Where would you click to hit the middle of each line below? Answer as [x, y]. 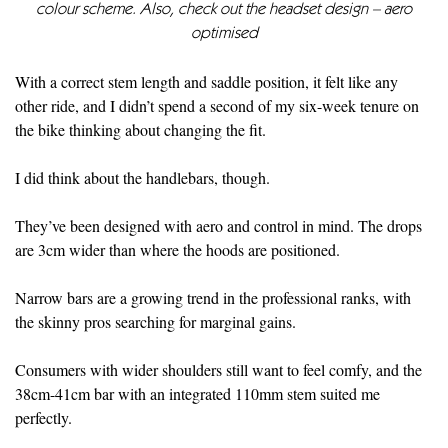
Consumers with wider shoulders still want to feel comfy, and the [218, 370]
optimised [224, 34]
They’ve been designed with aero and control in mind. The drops [218, 226]
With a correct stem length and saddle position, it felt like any [206, 82]
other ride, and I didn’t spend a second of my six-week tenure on [217, 106]
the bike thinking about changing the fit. [140, 130]
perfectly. [43, 418]
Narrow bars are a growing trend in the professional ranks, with [213, 298]
